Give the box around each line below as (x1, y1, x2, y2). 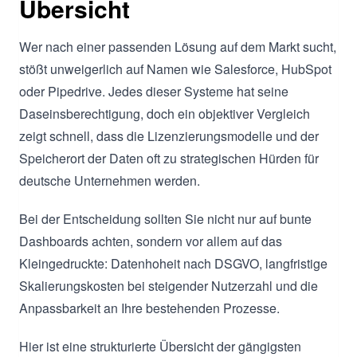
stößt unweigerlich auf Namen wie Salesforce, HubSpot (19, 59, 331, 78)
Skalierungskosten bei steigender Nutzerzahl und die (19, 276, 318, 295)
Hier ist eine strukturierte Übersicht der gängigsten (19, 336, 301, 355)
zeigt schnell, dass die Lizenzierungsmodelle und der (19, 126, 319, 145)
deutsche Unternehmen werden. (19, 171, 200, 190)
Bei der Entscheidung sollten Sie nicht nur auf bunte (19, 209, 312, 228)
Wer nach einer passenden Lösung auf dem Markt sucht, (19, 37, 336, 56)
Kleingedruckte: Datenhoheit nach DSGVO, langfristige (19, 253, 328, 273)
